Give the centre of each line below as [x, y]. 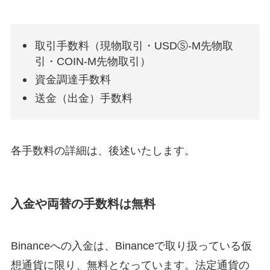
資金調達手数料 [73, 80]
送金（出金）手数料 [84, 98]
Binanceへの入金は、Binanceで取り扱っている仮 [131, 246]
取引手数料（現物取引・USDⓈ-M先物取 [134, 46]
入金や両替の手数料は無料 [83, 204]
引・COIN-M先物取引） [93, 61]
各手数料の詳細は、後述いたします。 [103, 150]
